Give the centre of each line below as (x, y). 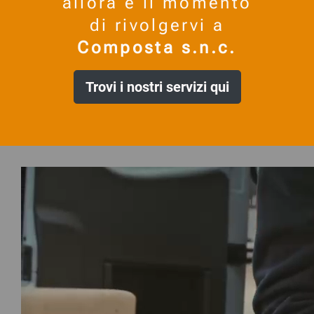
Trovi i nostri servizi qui (157, 87)
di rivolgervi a (157, 26)
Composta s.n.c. (157, 48)
